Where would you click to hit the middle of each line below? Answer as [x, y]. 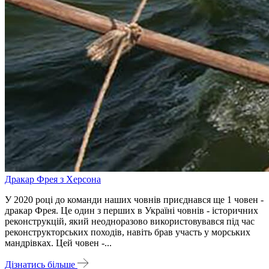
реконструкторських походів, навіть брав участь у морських [128, 232]
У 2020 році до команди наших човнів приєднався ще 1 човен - [134, 199]
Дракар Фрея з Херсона [53, 179]
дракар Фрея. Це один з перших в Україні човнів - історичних [131, 210]
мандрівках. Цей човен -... [58, 243]
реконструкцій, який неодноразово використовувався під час [130, 221]
